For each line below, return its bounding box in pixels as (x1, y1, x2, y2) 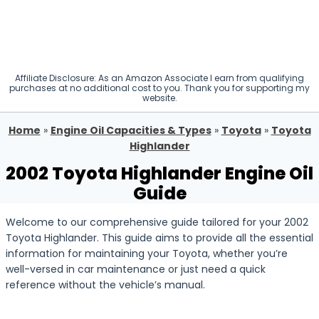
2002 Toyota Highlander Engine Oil (6, 162, 313, 185)
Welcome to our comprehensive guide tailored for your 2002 (6, 215, 308, 229)
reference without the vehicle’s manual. (6, 278, 205, 292)
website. (142, 92, 177, 104)
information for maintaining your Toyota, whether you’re (6, 246, 288, 261)
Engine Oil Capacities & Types (50, 123, 211, 137)
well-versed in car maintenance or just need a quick (6, 262, 266, 276)
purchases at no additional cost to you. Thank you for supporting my (9, 82, 310, 94)
